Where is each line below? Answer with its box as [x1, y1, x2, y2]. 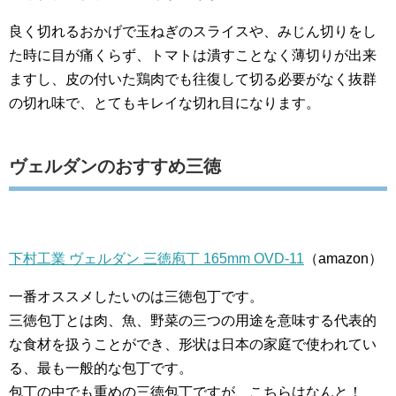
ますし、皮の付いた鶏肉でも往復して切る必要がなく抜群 [9, 72, 377, 87]
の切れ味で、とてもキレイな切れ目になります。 [9, 95, 320, 110]
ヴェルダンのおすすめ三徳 [9, 156, 221, 176]
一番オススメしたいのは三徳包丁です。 [9, 289, 263, 304]
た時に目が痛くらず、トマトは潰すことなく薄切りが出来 [9, 48, 377, 63]
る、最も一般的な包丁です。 [9, 361, 193, 376]
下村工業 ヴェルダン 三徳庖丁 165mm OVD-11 [9, 251, 304, 266]
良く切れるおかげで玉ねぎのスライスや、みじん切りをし [9, 24, 377, 39]
